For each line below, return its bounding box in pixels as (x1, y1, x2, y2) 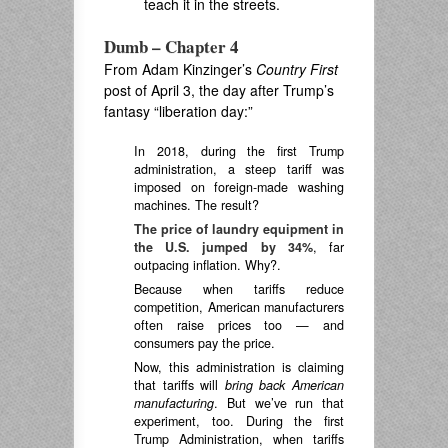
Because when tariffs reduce (134, 280, 344, 298)
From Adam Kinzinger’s (104, 59, 256, 79)
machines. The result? (134, 196, 259, 214)
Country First (256, 59, 338, 79)
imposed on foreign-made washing (134, 178, 344, 196)
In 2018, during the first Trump (134, 142, 344, 160)
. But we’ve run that (214, 394, 344, 412)
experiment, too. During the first (134, 412, 344, 430)
